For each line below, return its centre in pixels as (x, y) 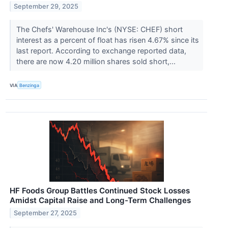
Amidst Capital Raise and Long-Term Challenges (100, 201)
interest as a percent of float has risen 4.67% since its (107, 40)
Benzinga (30, 85)
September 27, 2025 (46, 213)
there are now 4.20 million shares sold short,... (97, 62)
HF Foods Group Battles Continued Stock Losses (100, 191)
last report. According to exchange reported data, (101, 51)
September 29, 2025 (46, 7)
